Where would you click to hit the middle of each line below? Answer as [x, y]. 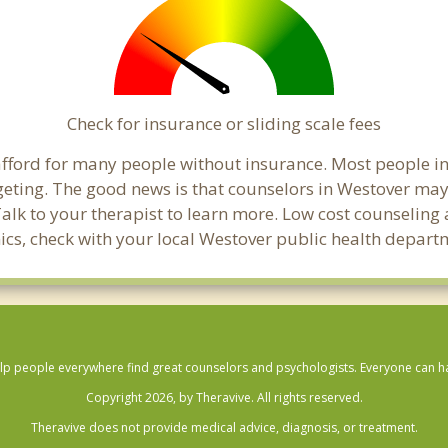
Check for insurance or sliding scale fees [224, 123]
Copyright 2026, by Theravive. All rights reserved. [224, 397]
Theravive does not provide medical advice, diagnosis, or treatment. [224, 427]
